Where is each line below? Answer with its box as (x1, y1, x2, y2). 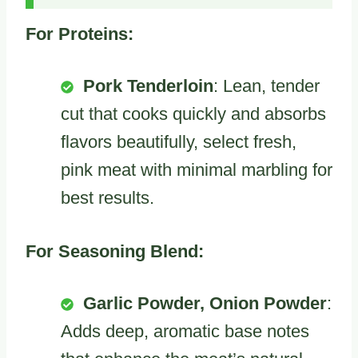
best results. (61, 187, 154, 208)
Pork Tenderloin (83, 75, 213, 96)
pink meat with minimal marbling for (61, 159, 332, 180)
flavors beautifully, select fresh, (61, 131, 296, 152)
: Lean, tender (213, 75, 320, 96)
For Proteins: (26, 23, 133, 44)
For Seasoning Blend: (26, 241, 204, 261)
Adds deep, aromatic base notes (61, 320, 309, 341)
